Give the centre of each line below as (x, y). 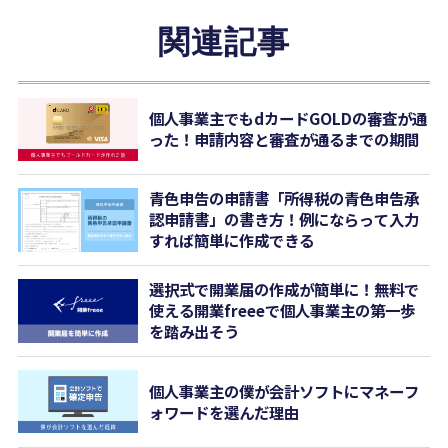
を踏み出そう (194, 331)
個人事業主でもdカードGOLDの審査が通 (288, 118)
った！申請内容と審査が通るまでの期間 (284, 139)
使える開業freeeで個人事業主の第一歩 (282, 310)
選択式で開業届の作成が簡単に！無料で (284, 289)
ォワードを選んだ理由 (224, 411)
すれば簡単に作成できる (232, 240)
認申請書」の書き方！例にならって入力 (284, 219)
